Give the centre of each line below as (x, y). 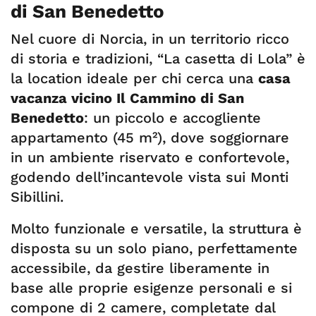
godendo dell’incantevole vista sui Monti (150, 177)
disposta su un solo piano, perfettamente (154, 248)
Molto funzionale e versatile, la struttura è (156, 229)
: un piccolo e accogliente (172, 118)
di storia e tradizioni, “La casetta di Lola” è (158, 59)
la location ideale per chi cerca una (134, 78)
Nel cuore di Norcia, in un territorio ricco (150, 39)
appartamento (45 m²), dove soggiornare (150, 138)
